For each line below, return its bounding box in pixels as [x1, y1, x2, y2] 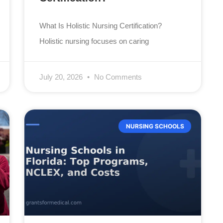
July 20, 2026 [39, 73, 85, 82]
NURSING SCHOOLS [125, 122, 184, 130]
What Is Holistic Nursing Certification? [39, 21, 162, 30]
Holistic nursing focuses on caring [39, 37, 149, 46]
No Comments [92, 73, 142, 82]
